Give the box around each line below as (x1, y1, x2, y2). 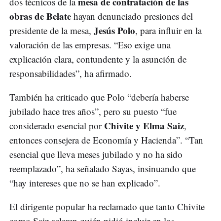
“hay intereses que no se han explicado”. (9, 176, 160, 189)
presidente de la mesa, (9, 24, 94, 37)
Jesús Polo (94, 23, 135, 37)
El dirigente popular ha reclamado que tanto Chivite (9, 200, 205, 213)
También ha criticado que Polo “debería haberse (9, 90, 189, 103)
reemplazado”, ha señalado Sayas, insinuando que (9, 162, 196, 175)
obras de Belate (9, 9, 71, 23)
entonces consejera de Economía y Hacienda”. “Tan (9, 133, 203, 146)
